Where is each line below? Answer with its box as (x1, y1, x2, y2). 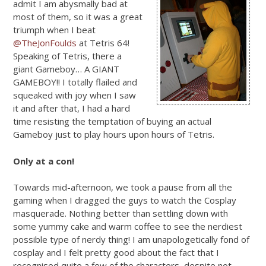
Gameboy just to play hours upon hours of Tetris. (13, 128, 214, 141)
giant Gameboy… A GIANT (13, 63, 119, 75)
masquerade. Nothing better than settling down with (13, 207, 228, 220)
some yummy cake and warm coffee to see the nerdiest (13, 220, 242, 233)
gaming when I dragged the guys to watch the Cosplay (13, 194, 236, 207)
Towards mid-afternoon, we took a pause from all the (13, 181, 232, 194)
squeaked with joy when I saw (13, 89, 136, 102)
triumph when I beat (13, 24, 96, 36)
